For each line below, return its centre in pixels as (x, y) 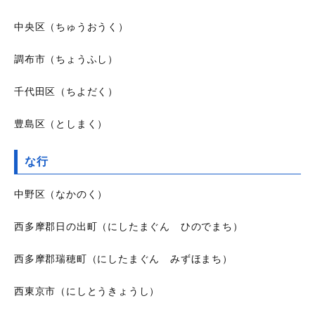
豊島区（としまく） (61, 124)
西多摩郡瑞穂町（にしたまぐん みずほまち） (123, 259)
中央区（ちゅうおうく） (71, 27)
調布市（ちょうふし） (66, 59)
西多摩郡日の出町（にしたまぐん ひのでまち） (129, 227)
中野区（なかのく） (61, 194)
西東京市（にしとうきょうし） (87, 291)
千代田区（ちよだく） (66, 92)
